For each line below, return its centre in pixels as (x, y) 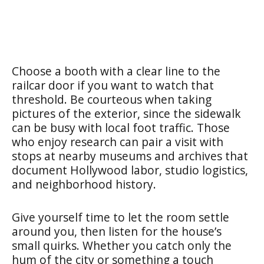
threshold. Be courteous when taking (112, 99)
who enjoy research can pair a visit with (118, 141)
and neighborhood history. (84, 184)
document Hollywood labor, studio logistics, (130, 170)
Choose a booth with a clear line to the (116, 71)
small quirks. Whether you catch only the (122, 245)
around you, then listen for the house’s (117, 231)
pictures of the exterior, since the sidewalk (126, 113)
